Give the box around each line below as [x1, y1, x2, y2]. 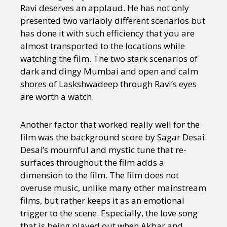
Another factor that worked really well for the [20, 119, 200, 131]
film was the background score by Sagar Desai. [20, 131, 207, 143]
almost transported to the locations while [20, 40, 185, 52]
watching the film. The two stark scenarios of [20, 53, 198, 65]
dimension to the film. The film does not [20, 169, 179, 181]
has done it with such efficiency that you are [20, 27, 195, 40]
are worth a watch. [20, 91, 94, 103]
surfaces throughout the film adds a [20, 157, 164, 169]
